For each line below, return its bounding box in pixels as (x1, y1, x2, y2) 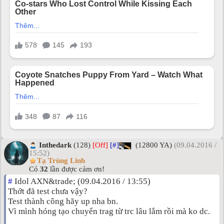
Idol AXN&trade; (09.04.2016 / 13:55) (12, 176, 150, 186)
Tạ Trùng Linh (37, 156, 85, 165)
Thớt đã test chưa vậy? (8, 186, 87, 196)
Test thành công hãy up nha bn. (8, 196, 118, 206)
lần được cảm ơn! (48, 164, 104, 173)
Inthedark (39, 140, 71, 149)
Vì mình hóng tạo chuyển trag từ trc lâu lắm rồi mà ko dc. (8, 206, 210, 216)
